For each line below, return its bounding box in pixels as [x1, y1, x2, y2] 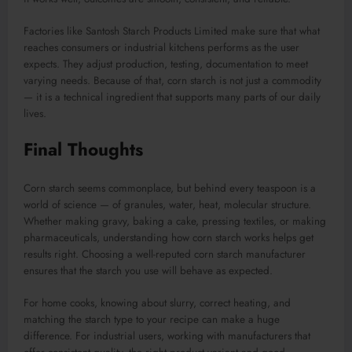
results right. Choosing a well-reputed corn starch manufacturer [24, 247, 306, 262]
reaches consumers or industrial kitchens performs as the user [24, 39, 299, 55]
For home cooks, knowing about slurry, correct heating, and [24, 295, 291, 310]
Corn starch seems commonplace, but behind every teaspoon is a [24, 181, 316, 196]
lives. [24, 105, 46, 121]
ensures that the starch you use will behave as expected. [24, 263, 273, 279]
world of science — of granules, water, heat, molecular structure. [24, 197, 311, 213]
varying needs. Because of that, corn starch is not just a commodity [24, 72, 321, 88]
